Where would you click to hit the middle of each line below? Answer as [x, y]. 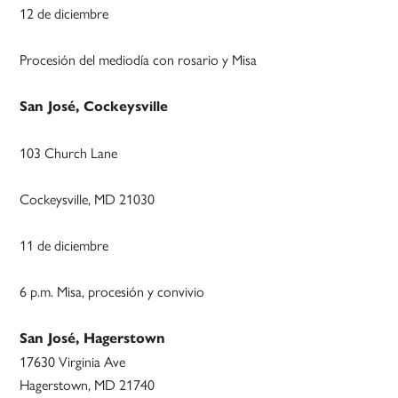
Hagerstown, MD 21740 [88, 385]
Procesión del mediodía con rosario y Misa [139, 60]
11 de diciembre [64, 245]
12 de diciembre [64, 13]
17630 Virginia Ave [73, 362]
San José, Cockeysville [94, 107]
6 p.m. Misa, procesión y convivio [112, 291]
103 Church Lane [69, 153]
